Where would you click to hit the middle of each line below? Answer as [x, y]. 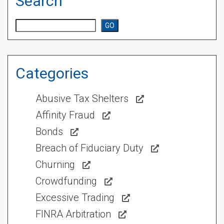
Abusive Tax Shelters [82, 98]
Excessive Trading [75, 197]
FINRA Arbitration [73, 214]
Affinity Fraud [65, 115]
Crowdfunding [66, 181]
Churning [55, 164]
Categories [52, 73]
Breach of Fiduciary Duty [89, 148]
